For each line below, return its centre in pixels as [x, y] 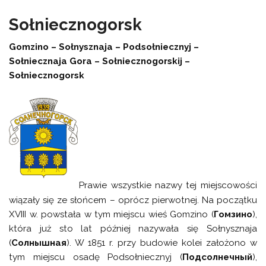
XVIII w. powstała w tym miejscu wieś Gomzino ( [111, 214]
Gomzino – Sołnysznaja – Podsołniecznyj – [104, 47]
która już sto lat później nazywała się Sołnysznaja [133, 228]
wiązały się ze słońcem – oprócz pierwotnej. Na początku [133, 200]
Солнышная [39, 243]
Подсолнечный [217, 257]
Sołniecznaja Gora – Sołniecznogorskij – [100, 61]
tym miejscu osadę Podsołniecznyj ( [96, 257]
